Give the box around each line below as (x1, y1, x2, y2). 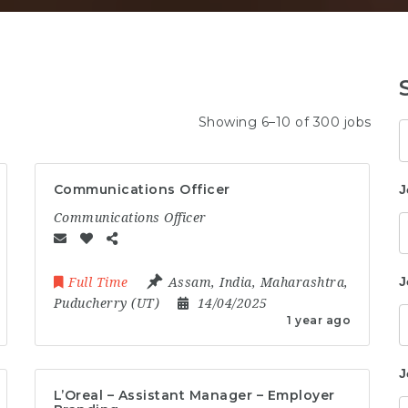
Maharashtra (260, 274, 345, 290)
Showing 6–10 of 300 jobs (198, 114, 372, 130)
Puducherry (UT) (53, 295, 160, 311)
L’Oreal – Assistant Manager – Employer (53, 386, 335, 403)
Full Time (68, 274, 128, 290)
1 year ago (287, 312, 352, 327)
